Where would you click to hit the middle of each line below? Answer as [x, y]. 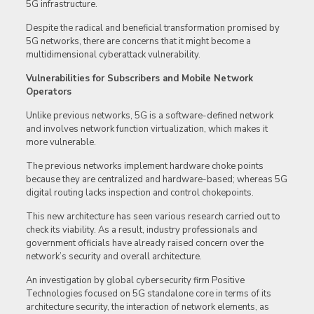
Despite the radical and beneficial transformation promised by [152, 28]
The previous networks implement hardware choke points [144, 166]
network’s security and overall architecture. [114, 257]
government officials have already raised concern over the [144, 244]
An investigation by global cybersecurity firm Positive [135, 281]
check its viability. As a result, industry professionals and [141, 230]
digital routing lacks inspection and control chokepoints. [139, 193]
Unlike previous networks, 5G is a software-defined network [149, 116]
